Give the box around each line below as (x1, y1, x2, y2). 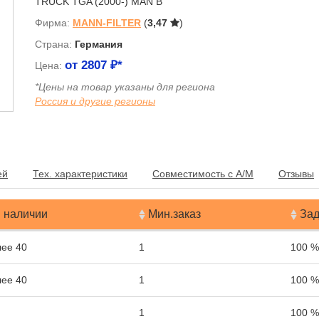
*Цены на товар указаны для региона (35, 81, 215, 93)
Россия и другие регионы (35, 95, 155, 107)
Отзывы (278, 168, 314, 179)
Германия (75, 38, 122, 50)
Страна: (35, 38, 75, 50)
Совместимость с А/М (152, 168, 253, 179)
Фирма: (35, 17, 73, 28)
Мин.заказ (148, 208, 201, 220)
